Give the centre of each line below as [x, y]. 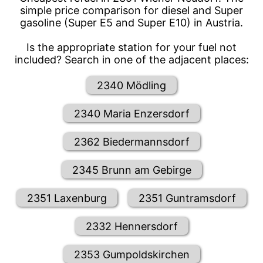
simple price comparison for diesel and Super [131, 11]
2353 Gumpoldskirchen [131, 254]
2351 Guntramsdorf [187, 198]
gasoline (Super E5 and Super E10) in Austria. [131, 23]
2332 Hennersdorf [131, 226]
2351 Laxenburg [67, 198]
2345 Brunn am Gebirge [131, 170]
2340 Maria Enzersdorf [131, 113]
